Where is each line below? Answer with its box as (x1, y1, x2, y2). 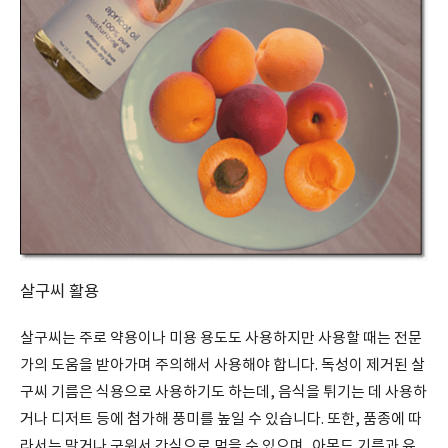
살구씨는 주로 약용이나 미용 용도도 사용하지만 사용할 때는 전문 (20, 330, 422, 347)
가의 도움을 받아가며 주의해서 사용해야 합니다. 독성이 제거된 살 (20, 357, 425, 374)
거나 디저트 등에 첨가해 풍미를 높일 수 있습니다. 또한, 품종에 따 (20, 411, 422, 428)
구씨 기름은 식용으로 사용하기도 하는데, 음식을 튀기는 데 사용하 (20, 384, 427, 401)
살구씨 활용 (20, 283, 99, 302)
